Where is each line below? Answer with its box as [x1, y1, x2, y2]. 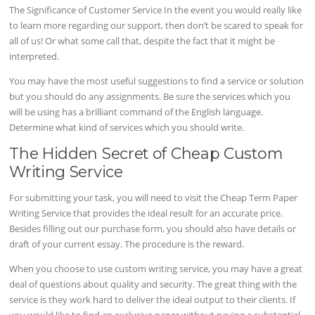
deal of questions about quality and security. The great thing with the [9, 278, 297, 291]
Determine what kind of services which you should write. [9, 121, 245, 134]
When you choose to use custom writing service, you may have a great [9, 262, 303, 276]
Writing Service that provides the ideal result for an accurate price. [9, 207, 283, 220]
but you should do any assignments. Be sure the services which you [9, 90, 291, 103]
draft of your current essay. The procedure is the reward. [9, 238, 245, 251]
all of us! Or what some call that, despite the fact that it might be [9, 34, 276, 47]
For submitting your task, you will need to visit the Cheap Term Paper [9, 191, 298, 205]
